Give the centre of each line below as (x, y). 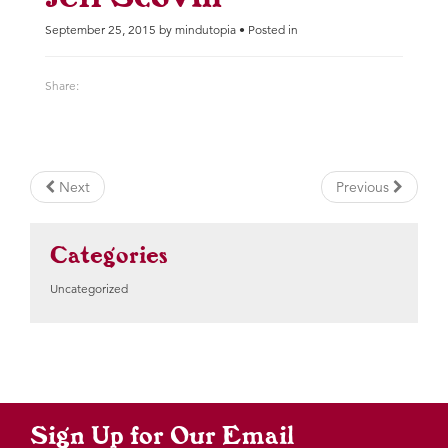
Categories (109, 254)
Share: (62, 86)
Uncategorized (89, 289)
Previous (364, 187)
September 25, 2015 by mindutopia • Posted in (171, 30)
